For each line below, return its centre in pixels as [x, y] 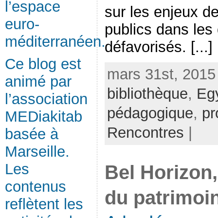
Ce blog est [43, 64]
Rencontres [145, 132]
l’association [46, 99]
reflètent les [44, 204]
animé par [38, 82]
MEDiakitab [44, 117]
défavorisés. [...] [159, 47]
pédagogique [150, 113]
